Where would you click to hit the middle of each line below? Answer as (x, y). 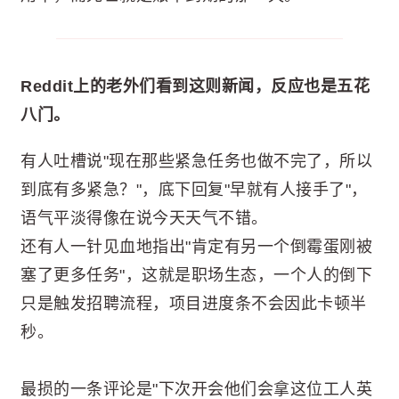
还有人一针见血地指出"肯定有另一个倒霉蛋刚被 (196, 246)
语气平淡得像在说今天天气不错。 (144, 218)
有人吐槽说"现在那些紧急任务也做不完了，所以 (196, 161)
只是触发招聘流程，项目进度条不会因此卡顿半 (194, 303)
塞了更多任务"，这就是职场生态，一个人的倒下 (196, 275)
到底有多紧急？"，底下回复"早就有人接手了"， (194, 189)
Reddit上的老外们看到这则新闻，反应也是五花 (195, 86)
